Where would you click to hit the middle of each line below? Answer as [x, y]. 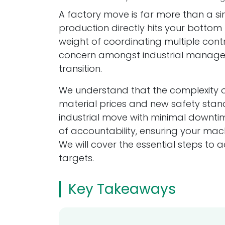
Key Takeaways [122, 189]
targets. [76, 158]
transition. [80, 69]
